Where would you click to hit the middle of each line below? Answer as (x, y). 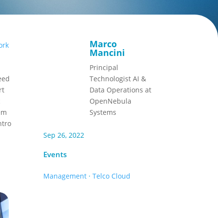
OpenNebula (111, 101)
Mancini (108, 52)
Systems (103, 112)
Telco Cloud (112, 176)
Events (55, 154)
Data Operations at (121, 90)
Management (65, 176)
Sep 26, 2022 (64, 135)
